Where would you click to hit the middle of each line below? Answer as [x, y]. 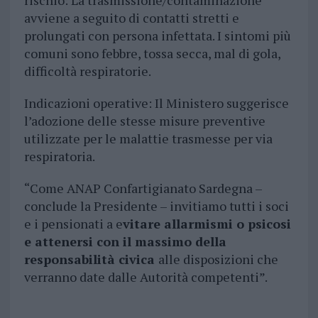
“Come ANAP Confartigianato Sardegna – [143, 188]
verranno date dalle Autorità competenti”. [146, 277]
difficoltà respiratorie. [87, 71]
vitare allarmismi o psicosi [207, 224]
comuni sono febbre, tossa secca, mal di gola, [152, 54]
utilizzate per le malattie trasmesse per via [148, 139]
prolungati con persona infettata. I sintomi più [157, 36]
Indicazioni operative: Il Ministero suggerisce [156, 103]
